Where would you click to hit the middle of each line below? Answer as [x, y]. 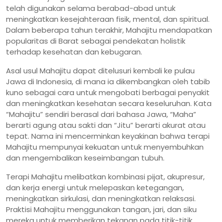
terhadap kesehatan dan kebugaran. [74, 52]
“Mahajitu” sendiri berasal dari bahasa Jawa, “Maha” [101, 114]
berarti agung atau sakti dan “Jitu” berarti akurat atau [106, 125]
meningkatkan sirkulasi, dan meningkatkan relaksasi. [101, 198]
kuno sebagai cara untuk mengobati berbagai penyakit [108, 92]
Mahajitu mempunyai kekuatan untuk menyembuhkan [105, 147]
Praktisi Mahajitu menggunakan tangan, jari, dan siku [101, 209]
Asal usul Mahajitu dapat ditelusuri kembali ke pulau [100, 70]
